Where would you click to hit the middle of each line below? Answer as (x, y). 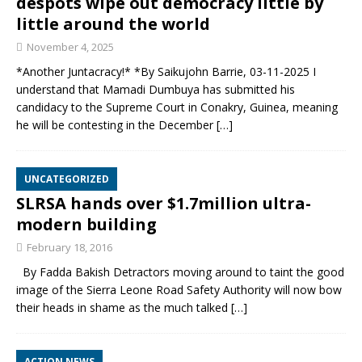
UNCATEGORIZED (67, 179)
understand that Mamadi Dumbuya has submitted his (156, 89)
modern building (86, 224)
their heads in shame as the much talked (124, 307)
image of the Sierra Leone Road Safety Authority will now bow (179, 290)
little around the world (113, 24)
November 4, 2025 (70, 47)
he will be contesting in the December (116, 125)
